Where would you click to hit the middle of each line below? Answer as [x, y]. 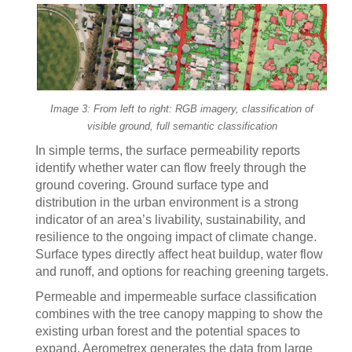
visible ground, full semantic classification [182, 126]
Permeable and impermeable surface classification [176, 297]
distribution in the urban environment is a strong [167, 203]
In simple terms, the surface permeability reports [168, 151]
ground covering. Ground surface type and [152, 185]
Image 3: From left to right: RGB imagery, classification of [182, 109]
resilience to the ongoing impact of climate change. [176, 237]
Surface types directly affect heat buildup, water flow [179, 255]
